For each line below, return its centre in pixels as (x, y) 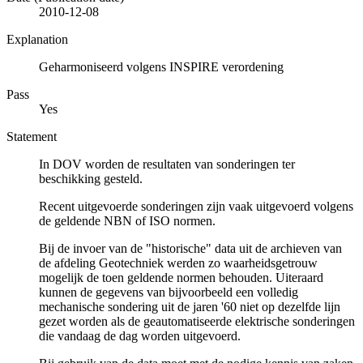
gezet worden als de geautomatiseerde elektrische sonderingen (197, 321)
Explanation (37, 39)
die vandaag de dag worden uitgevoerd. (140, 335)
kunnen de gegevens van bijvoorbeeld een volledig (169, 292)
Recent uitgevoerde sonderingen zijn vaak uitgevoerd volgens (196, 206)
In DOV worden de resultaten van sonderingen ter (167, 164)
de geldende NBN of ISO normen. (127, 220)
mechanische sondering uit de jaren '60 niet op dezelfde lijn (190, 306)
